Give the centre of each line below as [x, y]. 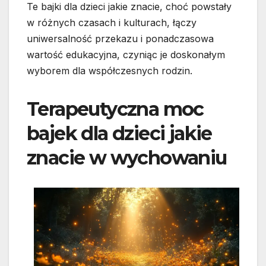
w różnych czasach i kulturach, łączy [112, 23]
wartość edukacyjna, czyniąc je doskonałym [126, 55]
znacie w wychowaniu [127, 158]
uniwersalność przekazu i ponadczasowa [120, 39]
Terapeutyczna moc [115, 109]
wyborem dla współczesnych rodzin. [110, 71]
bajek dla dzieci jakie [119, 134]
